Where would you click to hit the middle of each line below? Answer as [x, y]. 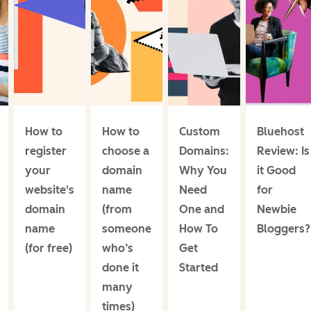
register [46, 151]
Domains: [204, 151]
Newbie [277, 209]
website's [50, 190]
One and [202, 209]
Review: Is [283, 151]
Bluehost [280, 131]
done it [120, 267]
